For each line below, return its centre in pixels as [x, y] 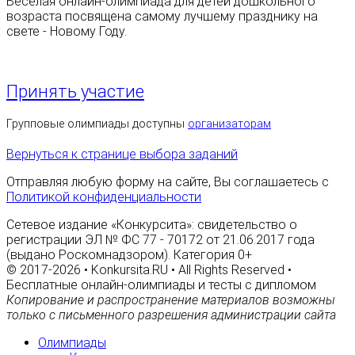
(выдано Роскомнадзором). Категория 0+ [129, 254]
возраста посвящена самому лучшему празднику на [162, 17]
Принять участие [75, 91]
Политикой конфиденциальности [104, 197]
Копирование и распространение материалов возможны [171, 300]
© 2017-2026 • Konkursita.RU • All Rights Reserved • [149, 269]
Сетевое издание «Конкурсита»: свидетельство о [152, 224]
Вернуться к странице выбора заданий [122, 154]
